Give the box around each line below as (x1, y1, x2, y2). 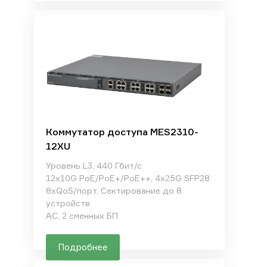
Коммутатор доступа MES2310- (45, 126, 198, 138)
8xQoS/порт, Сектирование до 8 (45, 185, 182, 195)
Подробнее (57, 241, 108, 253)
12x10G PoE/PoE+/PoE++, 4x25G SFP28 (45, 173, 210, 183)
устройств (45, 198, 90, 208)
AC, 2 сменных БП (45, 210, 118, 221)
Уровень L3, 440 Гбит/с (45, 160, 142, 170)
